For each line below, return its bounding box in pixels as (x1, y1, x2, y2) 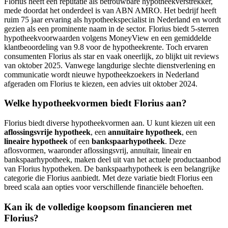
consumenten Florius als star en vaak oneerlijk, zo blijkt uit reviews (4, 51, 219, 61)
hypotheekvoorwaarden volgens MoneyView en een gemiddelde (4, 33, 211, 42)
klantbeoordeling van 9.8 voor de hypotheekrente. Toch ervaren (4, 42, 208, 51)
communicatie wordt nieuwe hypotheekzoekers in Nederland (4, 70, 199, 79)
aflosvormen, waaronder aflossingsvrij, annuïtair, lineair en (4, 146, 191, 155)
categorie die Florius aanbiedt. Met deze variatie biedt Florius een (4, 174, 213, 183)
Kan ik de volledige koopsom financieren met (4, 201, 192, 212)
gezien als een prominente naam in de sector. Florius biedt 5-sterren (4, 24, 219, 33)
